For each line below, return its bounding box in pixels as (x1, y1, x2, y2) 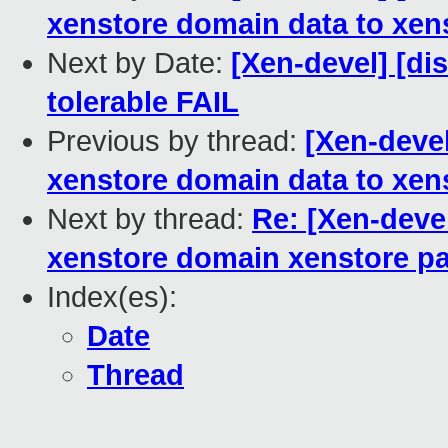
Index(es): (47, 281, 177, 314)
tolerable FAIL (47, 86, 239, 119)
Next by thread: (47, 203, 252, 236)
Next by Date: (47, 47, 231, 80)
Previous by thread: (47, 125, 305, 158)
